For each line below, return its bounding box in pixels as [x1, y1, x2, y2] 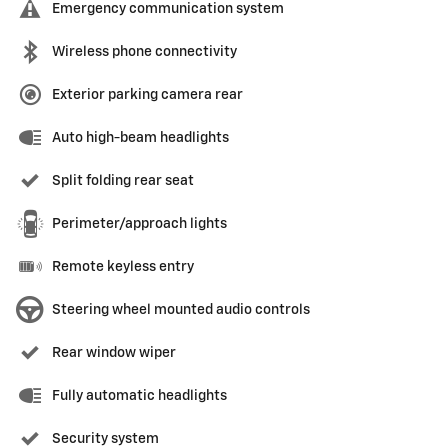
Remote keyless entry [52, 259, 194, 274]
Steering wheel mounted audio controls [52, 302, 310, 317]
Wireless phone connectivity [52, 44, 237, 59]
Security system [52, 431, 159, 446]
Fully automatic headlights [52, 388, 227, 403]
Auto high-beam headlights [52, 130, 229, 145]
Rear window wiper [52, 345, 176, 360]
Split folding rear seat [52, 173, 194, 188]
